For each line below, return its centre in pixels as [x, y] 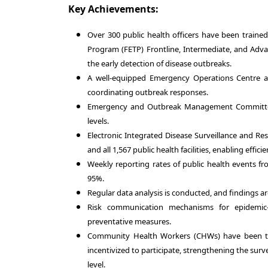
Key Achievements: [113, 9]
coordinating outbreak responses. [148, 92]
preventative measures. [129, 221]
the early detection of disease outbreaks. [159, 63]
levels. [98, 121]
